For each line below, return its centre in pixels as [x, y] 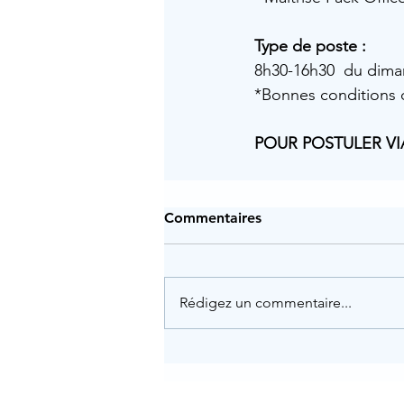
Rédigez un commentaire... [266, 303]
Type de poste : [310, 46]
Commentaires [213, 218]
